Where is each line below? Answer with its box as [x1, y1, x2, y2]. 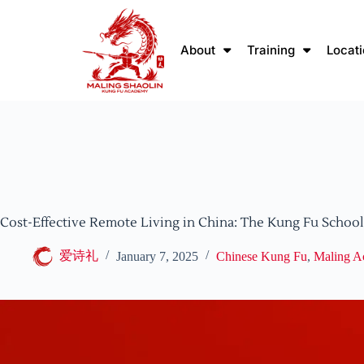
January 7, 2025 [116, 249, 198, 263]
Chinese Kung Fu [216, 249, 307, 263]
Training [247, 41, 296, 58]
